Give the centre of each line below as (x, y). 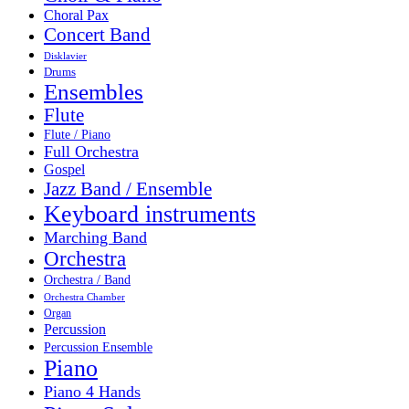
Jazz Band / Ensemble (128, 189)
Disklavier (65, 55)
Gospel (64, 169)
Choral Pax (76, 15)
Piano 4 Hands (92, 391)
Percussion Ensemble (98, 347)
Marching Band (95, 237)
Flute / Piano (77, 134)
